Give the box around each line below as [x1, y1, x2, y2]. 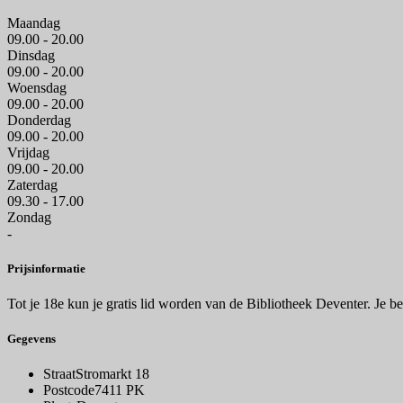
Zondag [7, 209, 51, 225]
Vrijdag [7, 144, 49, 160]
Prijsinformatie [7, 261, 85, 275]
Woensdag [7, 79, 67, 95]
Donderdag [7, 112, 71, 128]
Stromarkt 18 [76, 366, 149, 382]
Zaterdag [7, 176, 58, 193]
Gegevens [7, 332, 56, 346]
